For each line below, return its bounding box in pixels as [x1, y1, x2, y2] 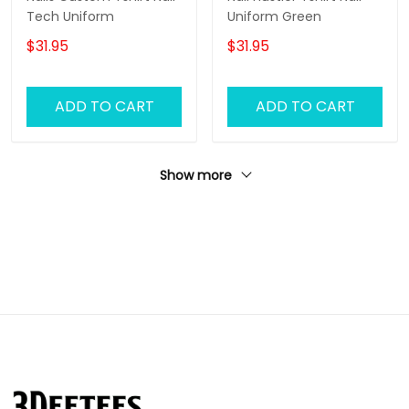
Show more [159, 166, 236, 185]
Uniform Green [227, 7, 321, 26]
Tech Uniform [26, 7, 114, 26]
